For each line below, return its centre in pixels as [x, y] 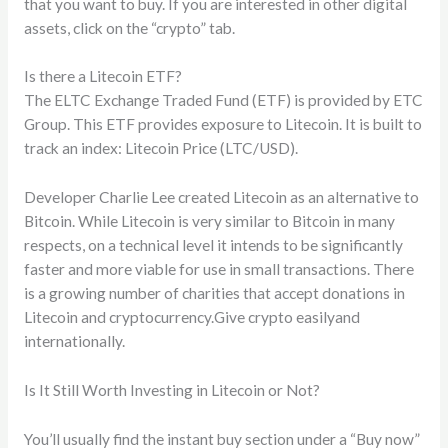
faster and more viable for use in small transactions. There [218, 269]
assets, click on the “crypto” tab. [129, 27]
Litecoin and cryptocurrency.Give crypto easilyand [191, 317]
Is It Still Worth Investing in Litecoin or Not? [171, 389]
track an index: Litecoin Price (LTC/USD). [160, 148]
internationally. [74, 341]
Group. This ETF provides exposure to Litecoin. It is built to [222, 124]
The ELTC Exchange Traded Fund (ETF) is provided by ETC [223, 100]
